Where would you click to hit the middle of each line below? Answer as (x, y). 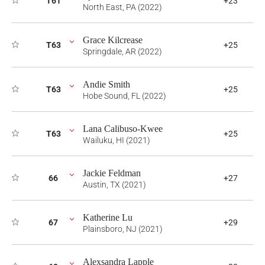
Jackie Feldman (112, 173)
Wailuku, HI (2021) (117, 140)
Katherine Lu (108, 217)
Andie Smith (106, 84)
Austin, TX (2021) (114, 185)
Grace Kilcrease (113, 40)
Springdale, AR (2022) (122, 51)
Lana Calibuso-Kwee (123, 129)
